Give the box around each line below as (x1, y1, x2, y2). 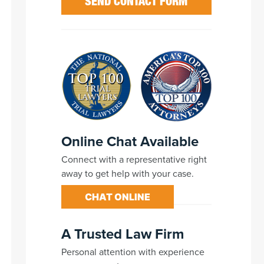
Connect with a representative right (61, 152, 207, 166)
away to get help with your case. (61, 166, 194, 180)
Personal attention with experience (61, 245, 204, 258)
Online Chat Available (61, 130, 199, 151)
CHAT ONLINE (84, 190, 150, 203)
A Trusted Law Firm (61, 223, 184, 244)
